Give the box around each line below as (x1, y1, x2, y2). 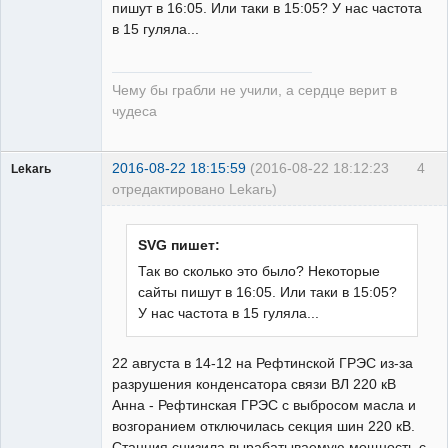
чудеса (112, 103, 157, 119)
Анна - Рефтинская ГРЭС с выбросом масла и (112, 397, 416, 414)
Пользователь (11, 198, 92, 213)
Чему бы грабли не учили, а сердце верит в (112, 82, 397, 98)
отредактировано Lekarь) (112, 180, 277, 197)
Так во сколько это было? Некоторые (138, 263, 381, 280)
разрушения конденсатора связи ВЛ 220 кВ (112, 376, 396, 393)
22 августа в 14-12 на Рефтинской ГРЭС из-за (112, 355, 413, 372)
